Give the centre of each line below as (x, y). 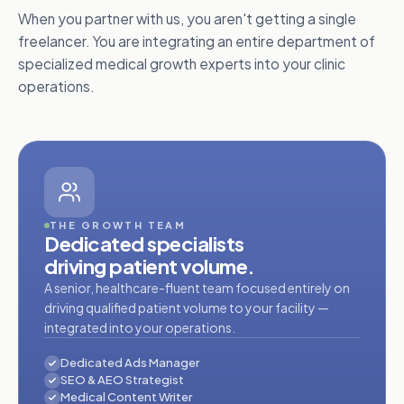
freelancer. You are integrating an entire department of (197, 41)
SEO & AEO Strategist (122, 380)
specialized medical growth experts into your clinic (182, 64)
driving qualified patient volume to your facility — (187, 308)
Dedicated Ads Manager (130, 363)
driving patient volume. (150, 266)
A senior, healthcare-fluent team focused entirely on (197, 288)
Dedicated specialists (144, 244)
